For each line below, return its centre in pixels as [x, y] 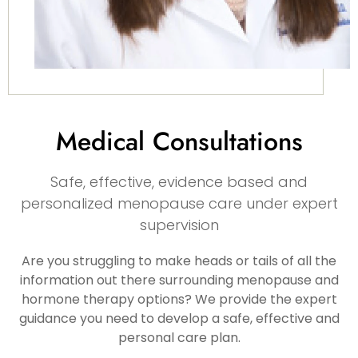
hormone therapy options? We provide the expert [179, 300]
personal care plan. [179, 338]
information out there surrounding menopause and [179, 280]
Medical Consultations [179, 142]
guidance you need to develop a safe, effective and [179, 319]
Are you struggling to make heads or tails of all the [179, 261]
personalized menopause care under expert [179, 204]
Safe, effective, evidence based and [179, 182]
